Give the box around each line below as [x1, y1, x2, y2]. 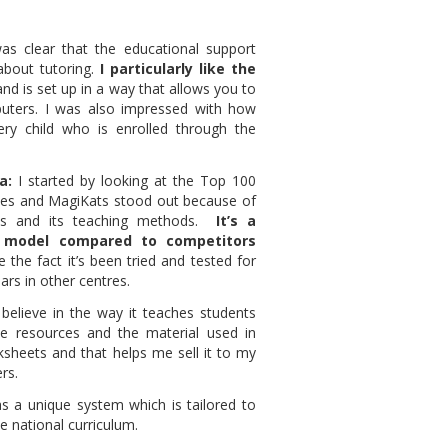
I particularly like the [100, 59, 257, 79]
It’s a [216, 211, 257, 231]
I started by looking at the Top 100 [12, 171, 256, 191]
